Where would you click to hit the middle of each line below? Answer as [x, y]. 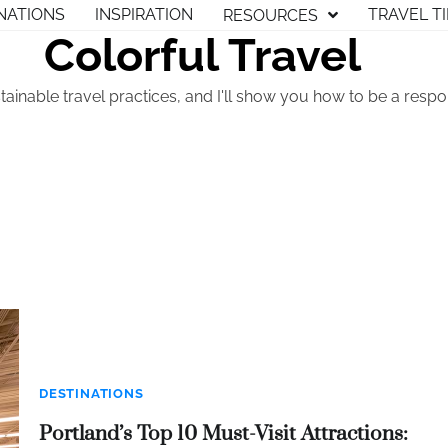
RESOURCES [270, 15]
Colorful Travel [202, 55]
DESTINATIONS [91, 393]
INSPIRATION [144, 14]
